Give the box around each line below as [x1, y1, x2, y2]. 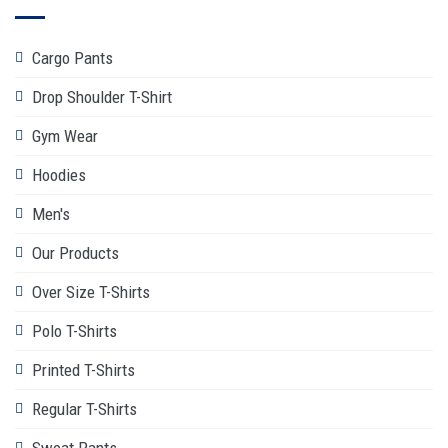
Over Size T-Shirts [32, 281, 150, 302]
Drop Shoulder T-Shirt [32, 86, 172, 107]
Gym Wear [32, 125, 98, 146]
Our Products [32, 242, 119, 263]
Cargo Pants [32, 47, 113, 68]
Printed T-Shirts [32, 359, 135, 380]
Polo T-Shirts [32, 320, 117, 341]
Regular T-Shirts [32, 398, 137, 419]
